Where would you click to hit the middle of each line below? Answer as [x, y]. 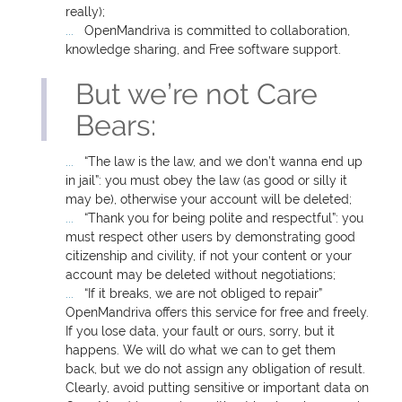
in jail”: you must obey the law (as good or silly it [207, 180]
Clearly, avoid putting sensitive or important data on [218, 387]
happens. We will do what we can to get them [201, 350]
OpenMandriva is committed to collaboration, [216, 30]
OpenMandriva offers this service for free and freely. [218, 312]
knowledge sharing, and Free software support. [204, 49]
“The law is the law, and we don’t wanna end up [222, 161]
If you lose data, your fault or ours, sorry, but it [201, 331]
